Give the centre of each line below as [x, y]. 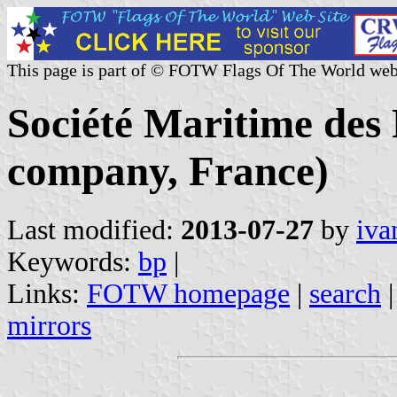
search [345, 293]
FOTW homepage [188, 293]
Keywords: [73, 261]
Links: [47, 293]
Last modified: [94, 230]
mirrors [49, 325]
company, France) [168, 171]
